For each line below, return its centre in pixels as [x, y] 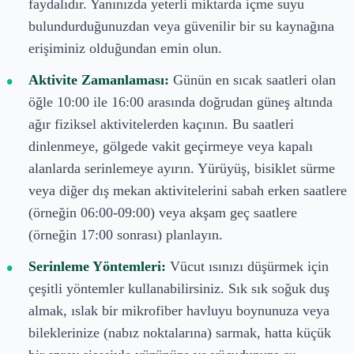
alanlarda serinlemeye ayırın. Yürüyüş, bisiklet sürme [182, 168]
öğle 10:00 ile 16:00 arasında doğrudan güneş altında [181, 102]
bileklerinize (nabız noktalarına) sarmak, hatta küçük [180, 332]
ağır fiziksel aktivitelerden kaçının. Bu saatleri [161, 124]
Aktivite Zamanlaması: [99, 79]
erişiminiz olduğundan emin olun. [125, 48]
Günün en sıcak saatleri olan [252, 79]
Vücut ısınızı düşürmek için [247, 266]
